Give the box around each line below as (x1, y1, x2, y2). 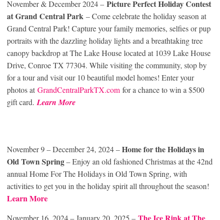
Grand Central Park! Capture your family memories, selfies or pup (7, 23, 211, 34)
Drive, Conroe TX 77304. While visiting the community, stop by (7, 60, 207, 71)
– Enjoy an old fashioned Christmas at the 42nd (64, 156, 213, 167)
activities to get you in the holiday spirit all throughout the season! (7, 181, 209, 192)
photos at (7, 84, 37, 95)
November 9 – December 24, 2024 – (7, 144, 122, 155)
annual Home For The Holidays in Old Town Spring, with (7, 168, 187, 179)
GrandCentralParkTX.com (37, 84, 120, 95)
